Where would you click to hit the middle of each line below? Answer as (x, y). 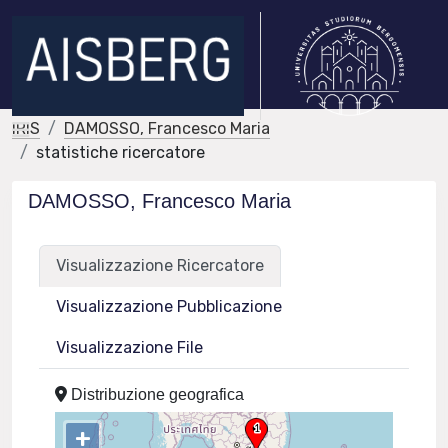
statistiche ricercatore (120, 152)
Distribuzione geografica (156, 394)
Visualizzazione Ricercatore (160, 265)
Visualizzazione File (130, 347)
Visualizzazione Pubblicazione (169, 306)
